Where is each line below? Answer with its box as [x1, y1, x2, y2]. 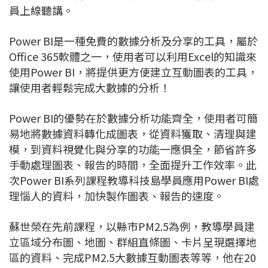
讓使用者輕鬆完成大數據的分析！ [9, 79, 170, 95]
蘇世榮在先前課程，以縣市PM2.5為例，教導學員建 [9, 218, 255, 234]
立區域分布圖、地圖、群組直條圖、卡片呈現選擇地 [9, 233, 257, 249]
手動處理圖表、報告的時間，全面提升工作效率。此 [9, 156, 257, 172]
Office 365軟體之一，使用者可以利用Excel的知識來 [9, 48, 257, 64]
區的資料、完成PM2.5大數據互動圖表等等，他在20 [9, 249, 256, 265]
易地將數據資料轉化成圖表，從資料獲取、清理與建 [9, 125, 257, 141]
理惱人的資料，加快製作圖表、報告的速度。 [9, 187, 224, 203]
